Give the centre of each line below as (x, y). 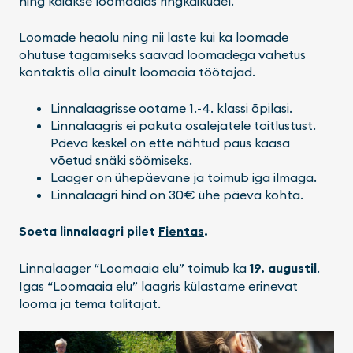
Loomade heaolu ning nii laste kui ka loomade (154, 37)
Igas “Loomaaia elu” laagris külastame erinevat (158, 286)
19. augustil (282, 268)
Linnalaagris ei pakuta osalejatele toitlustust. (183, 125)
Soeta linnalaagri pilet (89, 231)
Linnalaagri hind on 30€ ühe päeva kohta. (177, 194)
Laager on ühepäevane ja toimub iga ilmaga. (184, 177)
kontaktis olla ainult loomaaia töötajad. (137, 71)
